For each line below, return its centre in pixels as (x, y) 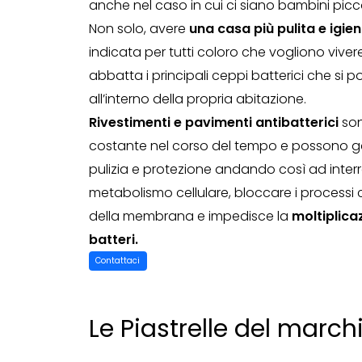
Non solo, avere (139, 28)
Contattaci (118, 261)
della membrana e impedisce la (190, 216)
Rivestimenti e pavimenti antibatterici (213, 122)
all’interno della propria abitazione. (197, 99)
